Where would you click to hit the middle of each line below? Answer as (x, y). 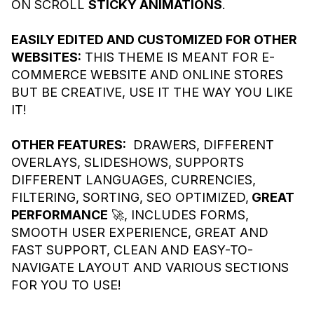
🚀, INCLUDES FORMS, (178, 215)
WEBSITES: (46, 57)
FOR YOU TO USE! (66, 285)
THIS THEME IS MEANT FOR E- (178, 57)
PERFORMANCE (60, 215)
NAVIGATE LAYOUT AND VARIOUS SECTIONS (150, 268)
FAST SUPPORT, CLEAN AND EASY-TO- (132, 250)
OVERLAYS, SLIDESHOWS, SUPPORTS (128, 163)
